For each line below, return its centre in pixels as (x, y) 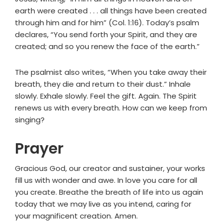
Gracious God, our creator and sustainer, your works (110, 168)
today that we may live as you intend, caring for (103, 204)
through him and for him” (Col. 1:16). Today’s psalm (107, 23)
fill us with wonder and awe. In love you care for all (106, 180)
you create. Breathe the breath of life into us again (109, 192)
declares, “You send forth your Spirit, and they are (106, 35)
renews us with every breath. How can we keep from (111, 108)
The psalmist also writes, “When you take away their (111, 72)
